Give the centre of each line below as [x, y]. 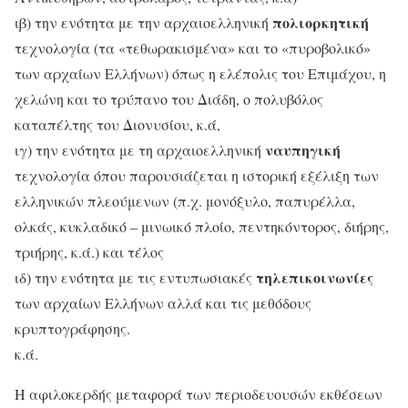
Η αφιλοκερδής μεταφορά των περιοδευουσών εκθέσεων [199, 394]
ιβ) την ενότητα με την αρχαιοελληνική [143, 23]
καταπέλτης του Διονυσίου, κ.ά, [117, 125]
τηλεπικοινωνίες [315, 278]
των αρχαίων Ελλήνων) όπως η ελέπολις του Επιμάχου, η [200, 74]
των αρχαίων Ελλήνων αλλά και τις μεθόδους [163, 303]
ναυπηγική [303, 150]
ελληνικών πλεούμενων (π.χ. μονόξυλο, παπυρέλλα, [185, 201]
